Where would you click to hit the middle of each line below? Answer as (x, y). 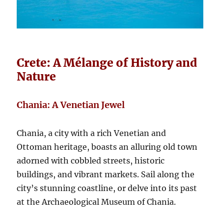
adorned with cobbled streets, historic (91, 160)
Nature (37, 76)
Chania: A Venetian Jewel (71, 105)
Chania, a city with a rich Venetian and (92, 133)
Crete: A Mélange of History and (107, 62)
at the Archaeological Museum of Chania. (96, 202)
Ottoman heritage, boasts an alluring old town (107, 147)
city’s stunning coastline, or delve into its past (107, 188)
